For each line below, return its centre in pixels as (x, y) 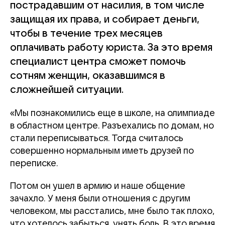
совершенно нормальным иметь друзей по (102, 151)
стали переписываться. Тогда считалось (97, 138)
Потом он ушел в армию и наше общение (98, 186)
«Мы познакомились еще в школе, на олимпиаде (113, 113)
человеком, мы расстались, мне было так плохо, (112, 211)
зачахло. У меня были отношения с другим (100, 199)
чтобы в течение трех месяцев (86, 34)
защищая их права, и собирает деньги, (105, 20)
